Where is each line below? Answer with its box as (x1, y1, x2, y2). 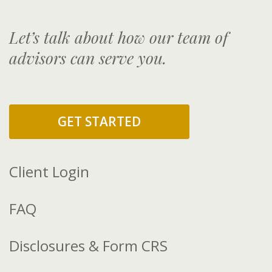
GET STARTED (58, 113, 141, 131)
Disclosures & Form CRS (9, 236, 168, 256)
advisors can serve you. (9, 47, 166, 69)
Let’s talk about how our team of (9, 26, 228, 49)
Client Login (9, 161, 89, 182)
